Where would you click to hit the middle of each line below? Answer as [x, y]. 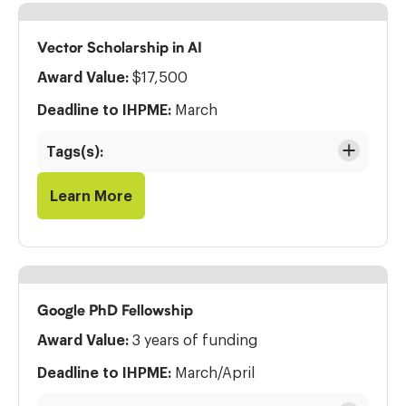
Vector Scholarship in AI [120, 47]
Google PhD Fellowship [115, 310]
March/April [213, 372]
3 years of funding [193, 340]
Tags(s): [75, 151]
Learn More [91, 196]
